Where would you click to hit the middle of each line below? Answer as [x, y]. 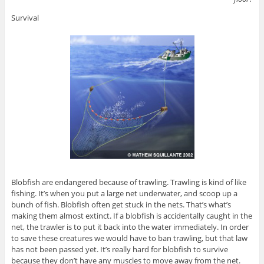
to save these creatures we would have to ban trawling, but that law [129, 238]
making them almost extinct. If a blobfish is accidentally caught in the [131, 216]
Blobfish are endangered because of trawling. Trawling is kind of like [128, 182]
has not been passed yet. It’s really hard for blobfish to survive [119, 250]
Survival [25, 17]
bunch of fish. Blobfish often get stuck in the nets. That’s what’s [121, 205]
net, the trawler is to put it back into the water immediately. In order [130, 227]
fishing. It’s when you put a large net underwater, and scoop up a [124, 194]
